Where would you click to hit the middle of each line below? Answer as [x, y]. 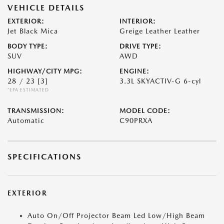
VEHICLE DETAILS [46, 8]
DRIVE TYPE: [140, 46]
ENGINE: [134, 71]
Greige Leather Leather [160, 31]
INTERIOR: [138, 21]
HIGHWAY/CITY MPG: [45, 71]
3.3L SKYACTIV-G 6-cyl [160, 81]
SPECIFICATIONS [44, 157]
